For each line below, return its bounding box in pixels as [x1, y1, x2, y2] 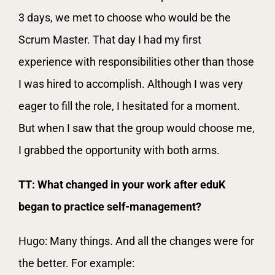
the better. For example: [18, 256, 134, 269]
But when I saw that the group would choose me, [18, 121, 255, 134]
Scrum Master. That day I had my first [18, 33, 201, 46]
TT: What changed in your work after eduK [18, 177, 225, 191]
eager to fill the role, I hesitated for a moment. [18, 99, 240, 112]
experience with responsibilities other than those [18, 55, 254, 68]
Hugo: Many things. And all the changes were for [18, 234, 254, 247]
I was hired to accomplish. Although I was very [18, 77, 243, 90]
